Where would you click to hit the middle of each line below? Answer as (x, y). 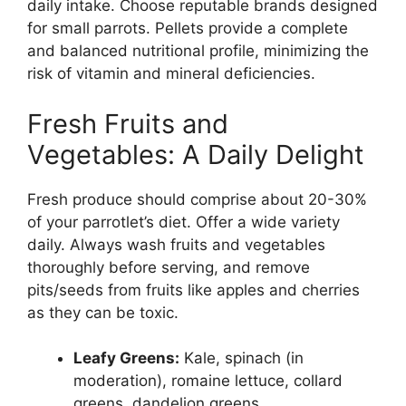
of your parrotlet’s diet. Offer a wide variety (184, 222)
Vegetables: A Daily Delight (196, 154)
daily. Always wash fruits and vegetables (176, 244)
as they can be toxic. (103, 312)
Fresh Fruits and (128, 123)
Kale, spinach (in (242, 358)
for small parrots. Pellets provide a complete (188, 29)
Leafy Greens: (126, 358)
